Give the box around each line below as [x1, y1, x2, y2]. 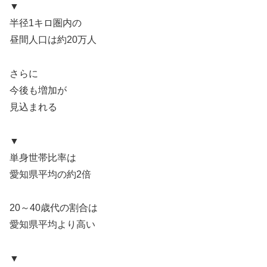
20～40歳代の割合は [10, 203, 98, 213]
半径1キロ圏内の [10, 18, 82, 29]
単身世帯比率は [10, 152, 76, 163]
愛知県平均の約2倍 [10, 169, 91, 179]
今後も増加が [10, 85, 67, 95]
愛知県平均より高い [10, 219, 95, 230]
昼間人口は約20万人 [10, 35, 97, 45]
